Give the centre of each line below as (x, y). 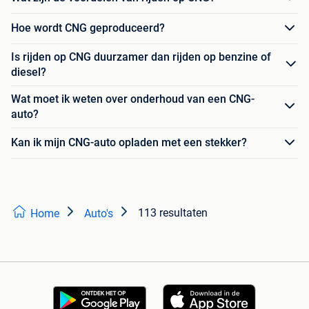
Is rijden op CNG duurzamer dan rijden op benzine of (141, 57)
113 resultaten (173, 212)
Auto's (99, 213)
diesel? (29, 72)
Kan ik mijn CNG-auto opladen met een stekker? (129, 143)
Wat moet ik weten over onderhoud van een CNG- (133, 99)
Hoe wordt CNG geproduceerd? (88, 28)
